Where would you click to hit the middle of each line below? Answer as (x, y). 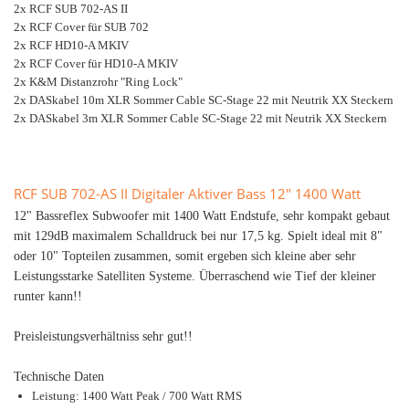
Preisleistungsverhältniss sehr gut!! (103, 336)
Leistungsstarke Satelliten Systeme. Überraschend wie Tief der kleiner (195, 276)
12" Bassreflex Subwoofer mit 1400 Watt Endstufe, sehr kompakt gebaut (202, 216)
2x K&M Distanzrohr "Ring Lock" (98, 82)
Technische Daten (59, 377)
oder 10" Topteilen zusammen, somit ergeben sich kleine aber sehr (185, 256)
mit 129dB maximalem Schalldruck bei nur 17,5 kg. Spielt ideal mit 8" (198, 236)
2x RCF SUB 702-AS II (71, 9)
